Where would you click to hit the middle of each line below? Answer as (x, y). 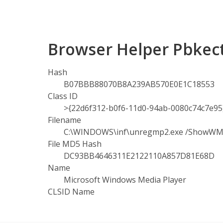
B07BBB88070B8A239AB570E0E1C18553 (139, 84)
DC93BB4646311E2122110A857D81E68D (139, 156)
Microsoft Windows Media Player (125, 180)
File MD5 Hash (75, 144)
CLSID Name (71, 192)
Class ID (63, 96)
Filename (64, 120)
